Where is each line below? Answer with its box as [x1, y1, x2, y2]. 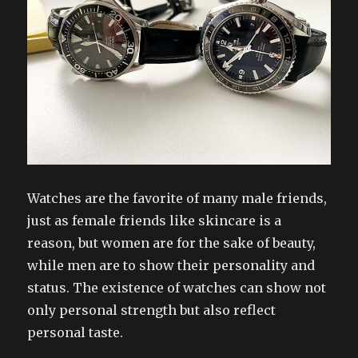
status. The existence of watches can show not [27, 279, 327, 296]
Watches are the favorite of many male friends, [27, 189, 328, 206]
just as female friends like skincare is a [27, 212, 282, 229]
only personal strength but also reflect [27, 301, 276, 318]
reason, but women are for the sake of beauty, [27, 234, 316, 251]
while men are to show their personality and [27, 257, 316, 273]
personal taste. [27, 324, 124, 340]
